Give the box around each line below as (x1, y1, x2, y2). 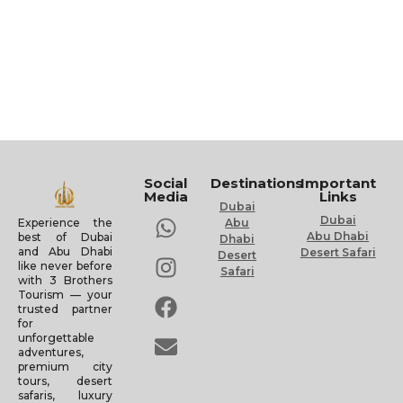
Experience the (18, 215, 112, 229)
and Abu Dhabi (18, 244, 112, 258)
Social (144, 175, 188, 193)
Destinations (210, 175, 303, 193)
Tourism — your (18, 287, 112, 301)
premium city (18, 359, 112, 373)
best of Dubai (18, 229, 112, 244)
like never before (18, 258, 112, 273)
